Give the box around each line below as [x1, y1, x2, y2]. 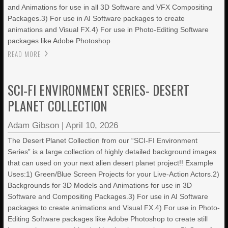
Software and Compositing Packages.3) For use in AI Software [8, 192, 209, 201]
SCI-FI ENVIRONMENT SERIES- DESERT [8, 80, 190, 99]
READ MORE [8, 49, 41, 59]
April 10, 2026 [66, 121, 119, 130]
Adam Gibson [8, 121, 60, 130]
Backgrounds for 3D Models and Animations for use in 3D [8, 181, 192, 189]
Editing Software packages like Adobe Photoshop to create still [8, 215, 208, 223]
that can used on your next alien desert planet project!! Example [8, 159, 214, 167]
